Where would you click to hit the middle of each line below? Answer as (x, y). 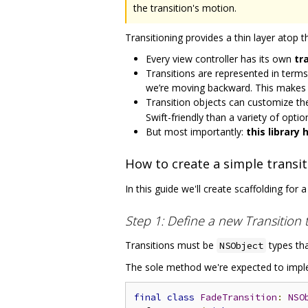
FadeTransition (239, 298)
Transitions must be (171, 245)
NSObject (241, 246)
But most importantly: (196, 131)
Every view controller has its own (220, 58)
